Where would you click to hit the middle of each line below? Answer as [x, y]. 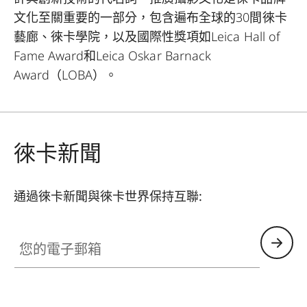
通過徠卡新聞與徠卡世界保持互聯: [108, 196]
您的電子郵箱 [46, 234]
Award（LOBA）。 [66, 75]
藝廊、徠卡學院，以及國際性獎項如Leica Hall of [147, 36]
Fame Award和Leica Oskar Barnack [112, 56]
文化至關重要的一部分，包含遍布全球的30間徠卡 [150, 17]
